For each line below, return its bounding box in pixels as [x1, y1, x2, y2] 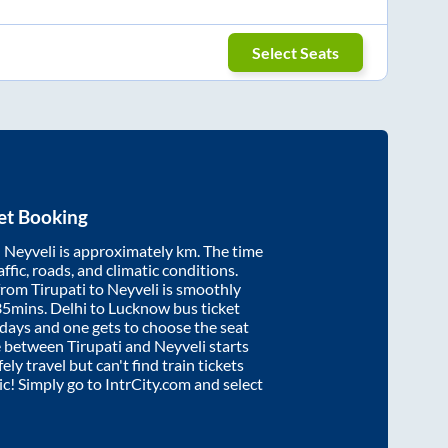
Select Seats [252, 42, 340, 62]
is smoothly [159, 279, 241, 299]
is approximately [56, 241, 176, 261]
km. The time [176, 241, 263, 261]
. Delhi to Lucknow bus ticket [44, 298, 240, 318]
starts [206, 336, 249, 356]
